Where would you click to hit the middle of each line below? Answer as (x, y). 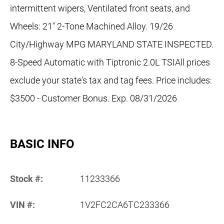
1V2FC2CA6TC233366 (125, 205)
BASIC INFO (42, 144)
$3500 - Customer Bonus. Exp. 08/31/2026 (93, 98)
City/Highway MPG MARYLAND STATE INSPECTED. (112, 44)
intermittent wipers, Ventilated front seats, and (100, 8)
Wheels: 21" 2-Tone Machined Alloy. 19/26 (91, 26)
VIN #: (22, 205)
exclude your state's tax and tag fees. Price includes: (111, 80)
